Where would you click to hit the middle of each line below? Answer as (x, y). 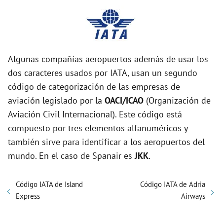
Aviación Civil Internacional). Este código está (95, 114)
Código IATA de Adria (173, 184)
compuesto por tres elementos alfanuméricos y (98, 128)
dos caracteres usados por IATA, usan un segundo (103, 73)
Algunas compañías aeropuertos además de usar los (108, 59)
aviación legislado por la (56, 101)
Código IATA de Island (49, 184)
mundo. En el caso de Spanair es (71, 156)
